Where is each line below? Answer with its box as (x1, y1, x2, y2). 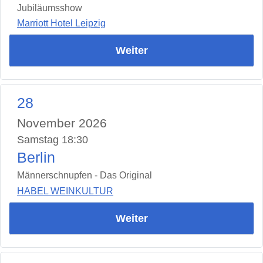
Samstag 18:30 (17, 134, 88, 146)
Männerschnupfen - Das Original (17, 170, 152, 181)
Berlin (17, 150, 55, 166)
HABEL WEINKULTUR (17, 186, 113, 196)
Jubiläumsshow (17, 2, 82, 13)
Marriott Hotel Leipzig (17, 18, 106, 29)
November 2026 (17, 116, 107, 130)
